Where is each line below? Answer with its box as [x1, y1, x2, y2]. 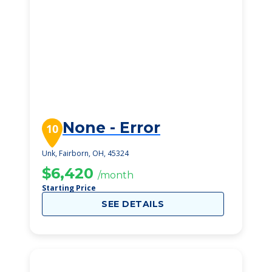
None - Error [63, 118, 160, 137]
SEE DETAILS [101, 199, 165, 209]
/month [98, 169, 134, 181]
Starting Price [42, 183, 96, 193]
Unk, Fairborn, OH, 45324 [42, 148, 129, 158]
